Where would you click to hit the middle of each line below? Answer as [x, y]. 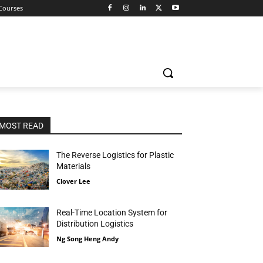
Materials [74, 166]
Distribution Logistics [95, 224]
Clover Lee [74, 181]
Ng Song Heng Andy [88, 239]
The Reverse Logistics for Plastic [115, 155]
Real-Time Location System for [112, 213]
